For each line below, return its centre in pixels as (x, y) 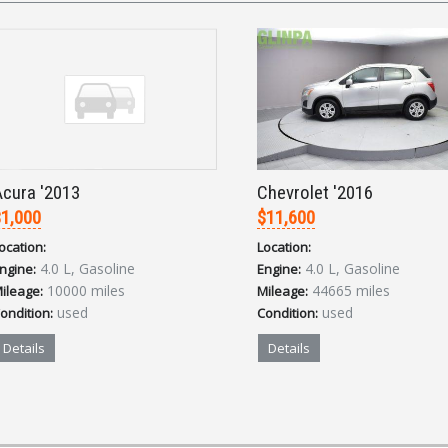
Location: (284, 247)
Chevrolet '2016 (315, 193)
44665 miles (351, 291)
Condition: (288, 313)
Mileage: (283, 291)
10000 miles (85, 291)
